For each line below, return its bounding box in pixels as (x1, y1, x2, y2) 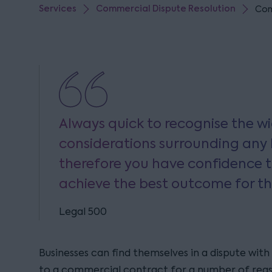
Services (39, 3, 76, 15)
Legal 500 (59, 205, 107, 218)
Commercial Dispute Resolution (96, 3, 236, 15)
